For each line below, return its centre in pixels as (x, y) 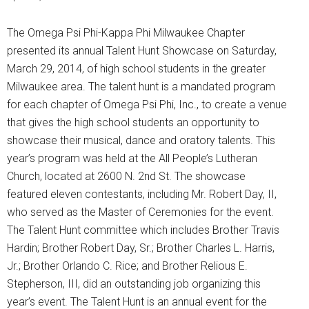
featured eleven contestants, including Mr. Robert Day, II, (142, 195)
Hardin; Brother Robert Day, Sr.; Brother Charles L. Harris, (141, 248)
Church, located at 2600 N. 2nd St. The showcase (126, 177)
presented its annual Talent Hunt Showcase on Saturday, (142, 51)
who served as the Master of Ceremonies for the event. (140, 212)
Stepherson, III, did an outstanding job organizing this (134, 284)
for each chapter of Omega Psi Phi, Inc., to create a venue (147, 105)
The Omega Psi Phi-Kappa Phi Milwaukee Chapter (126, 33)
